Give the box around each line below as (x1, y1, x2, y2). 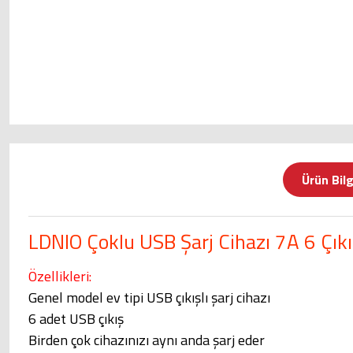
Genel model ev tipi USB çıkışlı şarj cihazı (28, 287, 270, 308)
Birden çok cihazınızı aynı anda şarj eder (28, 329, 265, 351)
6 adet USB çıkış (28, 308, 124, 329)
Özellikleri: (28, 266, 91, 287)
